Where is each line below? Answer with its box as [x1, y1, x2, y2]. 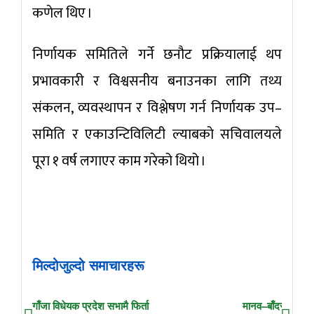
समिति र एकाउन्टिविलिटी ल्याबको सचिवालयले [32, 122, 282, 146]
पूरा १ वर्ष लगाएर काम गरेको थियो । [32, 149, 206, 173]
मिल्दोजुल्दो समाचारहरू [32, 254, 144, 275]
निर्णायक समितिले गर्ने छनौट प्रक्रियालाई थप [32, 42, 282, 67]
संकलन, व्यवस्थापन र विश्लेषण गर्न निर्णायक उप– [32, 95, 282, 120]
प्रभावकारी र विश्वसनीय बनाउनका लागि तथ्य [32, 69, 282, 93]
